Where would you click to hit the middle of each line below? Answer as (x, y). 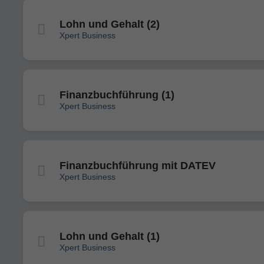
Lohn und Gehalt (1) (110, 236)
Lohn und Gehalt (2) (110, 24)
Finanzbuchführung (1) (117, 95)
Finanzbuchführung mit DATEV (138, 166)
